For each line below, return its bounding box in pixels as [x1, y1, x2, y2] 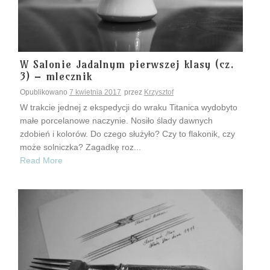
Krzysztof [144, 88, 174, 97]
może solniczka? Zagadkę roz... [20, 142, 141, 152]
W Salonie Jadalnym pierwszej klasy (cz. [20, 57, 234, 72]
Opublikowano [20, 88, 69, 97]
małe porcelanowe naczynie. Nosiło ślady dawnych [20, 116, 213, 126]
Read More [20, 155, 63, 166]
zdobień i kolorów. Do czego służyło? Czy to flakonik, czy [20, 129, 235, 139]
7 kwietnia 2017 [69, 88, 121, 97]
